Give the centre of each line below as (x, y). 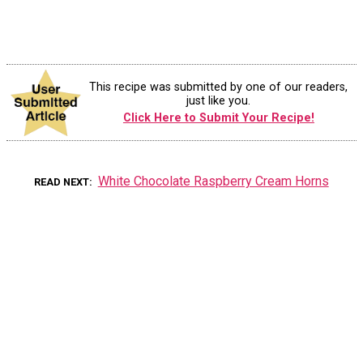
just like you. (219, 101)
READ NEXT (62, 182)
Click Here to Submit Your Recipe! (218, 118)
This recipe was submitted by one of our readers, (219, 88)
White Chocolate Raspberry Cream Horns (213, 181)
